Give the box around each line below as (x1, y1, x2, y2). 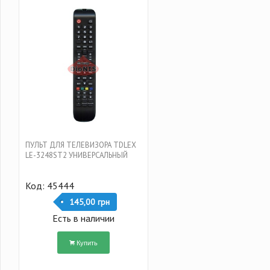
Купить (76, 237, 98, 248)
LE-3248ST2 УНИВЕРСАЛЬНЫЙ (25, 150, 128, 161)
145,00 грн (69, 196, 110, 208)
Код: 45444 (25, 180, 74, 192)
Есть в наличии (52, 212, 115, 225)
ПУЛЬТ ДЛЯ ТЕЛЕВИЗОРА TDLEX (25, 140, 136, 151)
